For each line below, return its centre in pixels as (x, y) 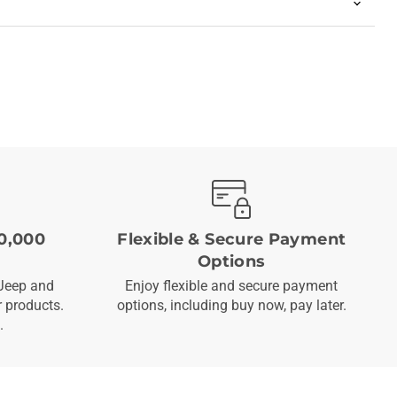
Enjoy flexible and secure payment (232, 286)
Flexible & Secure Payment (232, 240)
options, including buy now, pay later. (231, 306)
